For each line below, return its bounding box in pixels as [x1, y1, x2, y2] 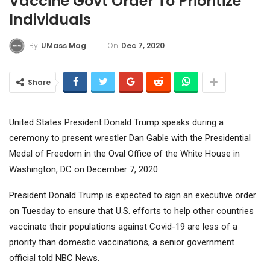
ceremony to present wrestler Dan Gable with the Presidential [9, 133, 251, 144]
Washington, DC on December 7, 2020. [9, 164, 160, 175]
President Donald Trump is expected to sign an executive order [9, 190, 256, 201]
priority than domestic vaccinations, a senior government [9, 237, 234, 248]
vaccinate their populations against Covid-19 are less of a [9, 221, 237, 233]
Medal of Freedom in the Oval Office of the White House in [9, 148, 240, 160]
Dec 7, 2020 [121, 40, 165, 51]
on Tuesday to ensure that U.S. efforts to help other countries [9, 206, 254, 217]
